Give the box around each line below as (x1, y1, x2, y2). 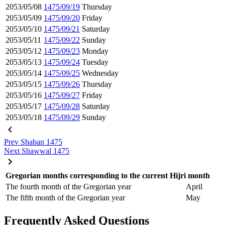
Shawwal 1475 (22, 146, 69, 155)
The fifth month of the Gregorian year (6, 193, 125, 202)
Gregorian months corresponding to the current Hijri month (6, 171, 210, 180)
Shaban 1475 (21, 137, 62, 146)
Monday (82, 46, 108, 55)
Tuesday (82, 57, 108, 66)
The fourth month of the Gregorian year (6, 182, 131, 191)
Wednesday (82, 68, 119, 77)
